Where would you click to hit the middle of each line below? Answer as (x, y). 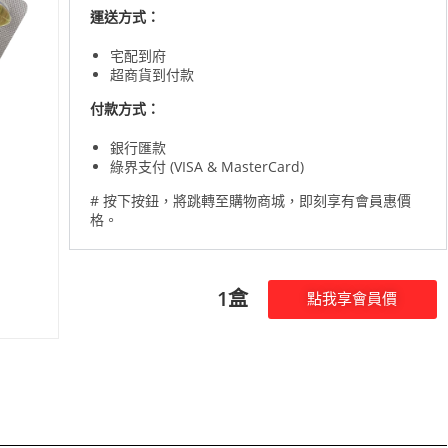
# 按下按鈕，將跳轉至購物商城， (194, 200)
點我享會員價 (352, 298)
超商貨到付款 (151, 74)
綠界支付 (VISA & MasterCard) (206, 166)
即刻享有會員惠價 (354, 200)
